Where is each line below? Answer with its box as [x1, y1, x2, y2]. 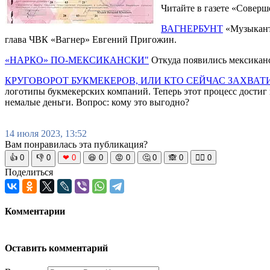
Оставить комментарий [5, 242, 108, 253]
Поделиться [5, 167, 53, 178]
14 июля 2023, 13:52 [5, 128, 87, 139]
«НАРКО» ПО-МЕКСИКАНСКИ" [5, 55, 149, 66]
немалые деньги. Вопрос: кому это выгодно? [5, 97, 189, 108]
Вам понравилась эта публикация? [5, 139, 148, 150]
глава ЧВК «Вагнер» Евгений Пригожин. [5, 34, 177, 45]
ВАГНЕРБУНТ [161, 24, 223, 34]
